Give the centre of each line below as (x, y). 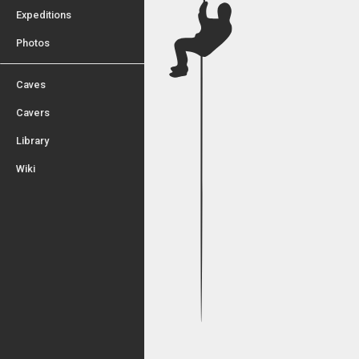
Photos (33, 43)
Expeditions (44, 15)
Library (32, 141)
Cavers (33, 113)
